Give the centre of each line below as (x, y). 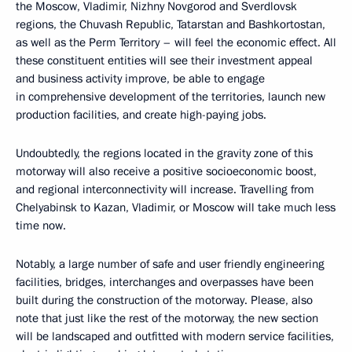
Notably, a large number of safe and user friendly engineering (170, 264)
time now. (41, 226)
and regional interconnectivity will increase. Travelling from (165, 190)
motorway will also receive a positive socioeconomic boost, (166, 172)
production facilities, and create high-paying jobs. (141, 115)
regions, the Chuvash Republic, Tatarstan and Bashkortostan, (170, 25)
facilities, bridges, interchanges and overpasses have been (165, 282)
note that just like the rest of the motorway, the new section (167, 319)
